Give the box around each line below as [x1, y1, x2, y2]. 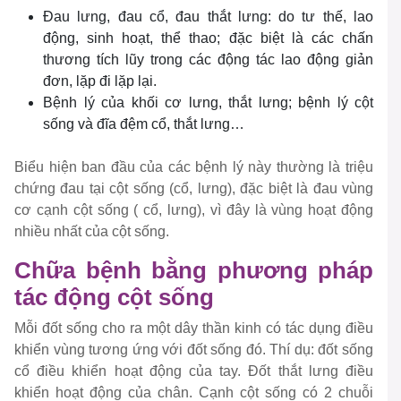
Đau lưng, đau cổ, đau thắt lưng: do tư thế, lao [43, 9, 373, 25]
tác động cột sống [14, 285, 214, 311]
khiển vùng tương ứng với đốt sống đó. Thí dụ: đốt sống [14, 342, 373, 358]
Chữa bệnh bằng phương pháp [14, 258, 373, 284]
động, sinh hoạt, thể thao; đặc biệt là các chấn [43, 30, 373, 47]
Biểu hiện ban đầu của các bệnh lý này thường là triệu [14, 159, 373, 175]
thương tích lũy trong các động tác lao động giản [43, 52, 373, 68]
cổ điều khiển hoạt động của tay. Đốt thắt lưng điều [14, 363, 373, 380]
